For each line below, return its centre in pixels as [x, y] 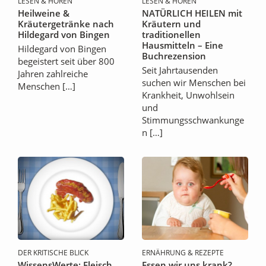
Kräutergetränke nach [66, 24]
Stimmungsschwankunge [193, 120]
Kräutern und [171, 24]
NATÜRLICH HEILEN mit [192, 13]
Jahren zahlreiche [53, 74]
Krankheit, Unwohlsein [188, 95]
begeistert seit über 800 [66, 61]
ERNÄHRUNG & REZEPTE [183, 252]
